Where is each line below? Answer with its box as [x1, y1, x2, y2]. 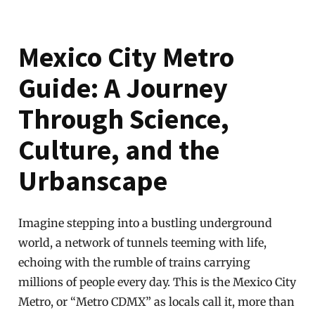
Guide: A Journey [18, 70, 229, 105]
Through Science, [18, 101, 230, 136]
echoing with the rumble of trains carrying [18, 255, 251, 269]
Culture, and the [18, 132, 220, 167]
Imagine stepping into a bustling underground [18, 216, 273, 230]
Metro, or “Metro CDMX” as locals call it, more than [18, 295, 295, 309]
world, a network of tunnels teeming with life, [18, 236, 267, 250]
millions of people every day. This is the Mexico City [18, 275, 297, 289]
